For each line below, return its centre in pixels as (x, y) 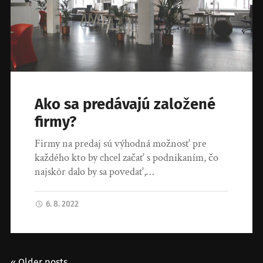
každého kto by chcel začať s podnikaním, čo (127, 158)
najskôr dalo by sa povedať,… (95, 172)
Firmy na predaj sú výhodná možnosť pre (121, 144)
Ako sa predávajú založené (125, 104)
